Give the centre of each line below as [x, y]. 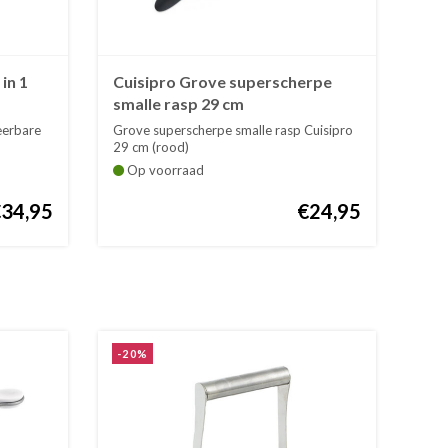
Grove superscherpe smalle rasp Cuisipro [233, 130]
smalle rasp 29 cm [179, 104]
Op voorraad [164, 170]
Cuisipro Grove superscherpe [223, 82]
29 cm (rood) [151, 147]
